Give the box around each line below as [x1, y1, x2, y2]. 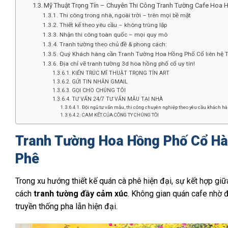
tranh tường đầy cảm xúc [34, 189, 128, 199]
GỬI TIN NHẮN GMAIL [71, 78, 128, 85]
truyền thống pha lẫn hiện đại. [15, 202, 118, 212]
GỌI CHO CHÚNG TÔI [71, 87, 126, 94]
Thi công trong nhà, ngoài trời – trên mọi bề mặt [59, 11, 191, 19]
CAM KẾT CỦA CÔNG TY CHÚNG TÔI [82, 111, 159, 118]
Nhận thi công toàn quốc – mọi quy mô [59, 31, 167, 38]
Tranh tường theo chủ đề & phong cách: [59, 40, 167, 48]
